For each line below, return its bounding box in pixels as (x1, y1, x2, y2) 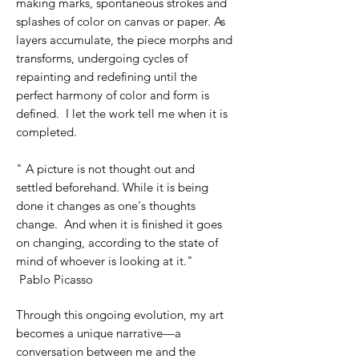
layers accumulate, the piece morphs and (16, 32, 232, 47)
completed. (16, 124, 77, 139)
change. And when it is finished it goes (16, 216, 222, 232)
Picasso (54, 272, 93, 287)
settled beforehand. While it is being (16, 179, 208, 195)
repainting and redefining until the (16, 69, 197, 84)
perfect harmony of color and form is (16, 87, 209, 103)
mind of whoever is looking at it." (16, 253, 193, 268)
